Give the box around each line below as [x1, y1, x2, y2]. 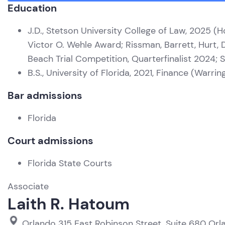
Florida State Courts [28, 157, 112, 169]
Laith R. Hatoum [8, 193, 130, 214]
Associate [8, 180, 49, 192]
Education [8, 2, 57, 15]
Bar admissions [8, 89, 82, 102]
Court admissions [8, 134, 93, 147]
